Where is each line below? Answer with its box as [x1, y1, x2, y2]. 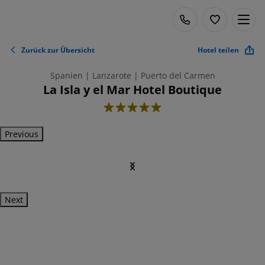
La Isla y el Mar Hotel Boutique [43, 82, 222, 98]
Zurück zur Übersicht [21, 44, 95, 55]
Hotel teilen [198, 44, 239, 55]
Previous [5, 128, 38, 140]
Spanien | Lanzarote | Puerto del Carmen [50, 70, 215, 81]
